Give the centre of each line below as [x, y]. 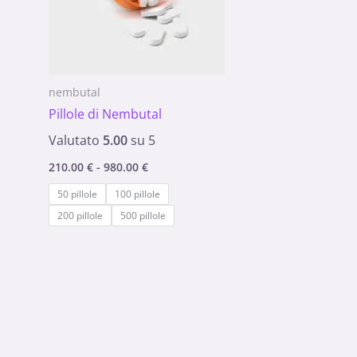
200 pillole [80, 215]
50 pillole [78, 194]
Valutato [76, 140]
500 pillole [143, 215]
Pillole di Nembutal [106, 114]
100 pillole [138, 194]
